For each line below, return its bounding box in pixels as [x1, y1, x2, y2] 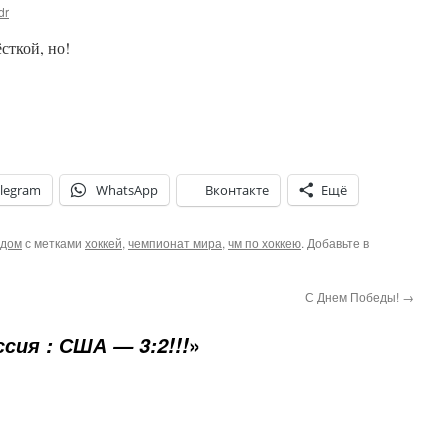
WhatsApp [96, 181, 158, 199]
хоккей [85, 234, 122, 251]
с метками [22, 234, 85, 251]
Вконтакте [205, 181, 269, 199]
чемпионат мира [128, 234, 222, 251]
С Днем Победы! [305, 288, 402, 305]
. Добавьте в [301, 234, 369, 251]
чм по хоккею [228, 234, 301, 251]
